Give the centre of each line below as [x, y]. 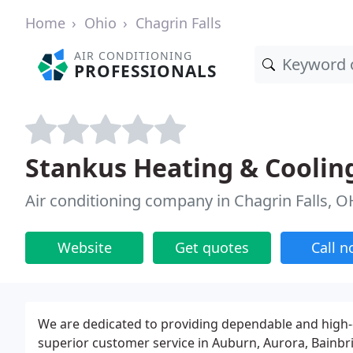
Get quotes [212, 247]
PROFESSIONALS [146, 71]
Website [84, 247]
